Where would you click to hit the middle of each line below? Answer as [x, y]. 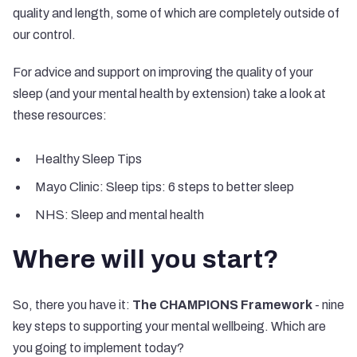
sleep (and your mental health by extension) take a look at [169, 93]
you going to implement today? [98, 347]
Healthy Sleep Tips [88, 159]
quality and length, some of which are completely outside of [176, 13]
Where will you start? [146, 259]
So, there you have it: [73, 304]
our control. [44, 34]
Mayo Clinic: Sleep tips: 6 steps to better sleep [165, 186]
